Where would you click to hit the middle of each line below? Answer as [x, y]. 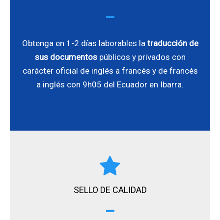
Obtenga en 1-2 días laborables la [84, 43]
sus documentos [66, 57]
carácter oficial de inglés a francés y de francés [110, 70]
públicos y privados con [141, 57]
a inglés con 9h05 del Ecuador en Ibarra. [110, 84]
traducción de [173, 43]
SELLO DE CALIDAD [110, 190]
